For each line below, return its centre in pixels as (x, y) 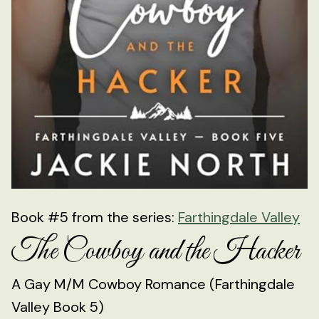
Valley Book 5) (58, 307)
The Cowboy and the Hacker (156, 251)
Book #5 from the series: (95, 217)
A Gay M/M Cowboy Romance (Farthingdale (153, 284)
